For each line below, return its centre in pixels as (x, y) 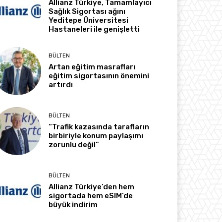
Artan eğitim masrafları (92, 67)
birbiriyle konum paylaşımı (96, 136)
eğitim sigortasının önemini (99, 76)
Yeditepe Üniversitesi (89, 20)
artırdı (61, 84)
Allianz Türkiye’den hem (92, 187)
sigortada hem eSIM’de (91, 196)
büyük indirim (73, 205)
